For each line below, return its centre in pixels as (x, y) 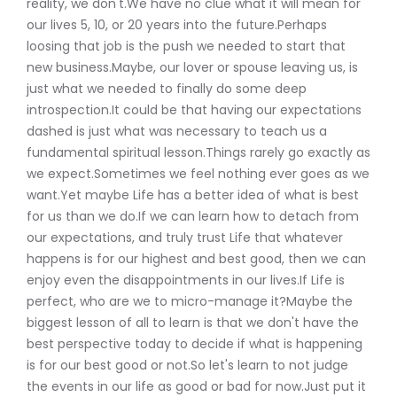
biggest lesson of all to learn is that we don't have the (193, 323)
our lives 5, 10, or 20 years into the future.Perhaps (177, 25)
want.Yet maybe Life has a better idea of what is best (193, 195)
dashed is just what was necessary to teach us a (177, 132)
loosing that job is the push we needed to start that (186, 47)
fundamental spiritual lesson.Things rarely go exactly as (198, 153)
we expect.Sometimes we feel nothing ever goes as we (198, 174)
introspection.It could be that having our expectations (194, 110)
